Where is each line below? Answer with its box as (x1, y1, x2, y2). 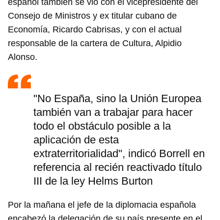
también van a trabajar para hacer (33, 106, 192, 119)
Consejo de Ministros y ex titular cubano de (8, 11, 177, 21)
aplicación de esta (33, 134, 119, 146)
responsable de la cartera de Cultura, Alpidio (8, 38, 182, 49)
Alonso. (8, 52, 37, 62)
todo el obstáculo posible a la (33, 120, 171, 133)
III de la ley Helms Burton (33, 175, 153, 188)
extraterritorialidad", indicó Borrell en (33, 147, 205, 160)
